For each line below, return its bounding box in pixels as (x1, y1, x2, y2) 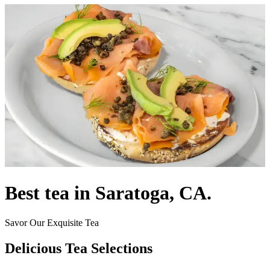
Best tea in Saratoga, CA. (5, 182, 212, 204)
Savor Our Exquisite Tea (5, 217, 99, 228)
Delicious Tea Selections (5, 240, 152, 256)
